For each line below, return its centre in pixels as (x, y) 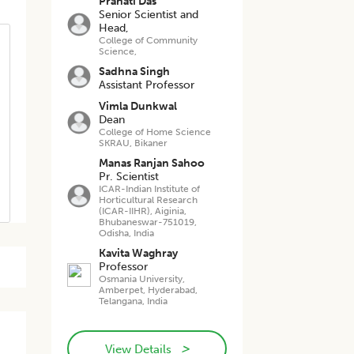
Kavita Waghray (139, 253)
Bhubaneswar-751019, (148, 222)
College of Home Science (155, 132)
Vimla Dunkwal (138, 106)
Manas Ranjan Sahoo (152, 163)
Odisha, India (127, 233)
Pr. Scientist (129, 177)
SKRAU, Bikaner (134, 143)
